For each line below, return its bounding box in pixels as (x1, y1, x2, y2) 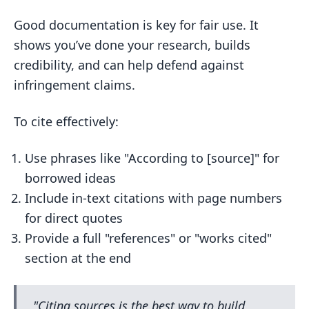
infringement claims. (14, 77, 135, 93)
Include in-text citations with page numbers (25, 190, 282, 206)
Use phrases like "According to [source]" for (25, 150, 279, 166)
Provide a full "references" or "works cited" (25, 230, 272, 246)
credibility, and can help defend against (14, 57, 244, 73)
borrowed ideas (25, 170, 116, 186)
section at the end (25, 250, 131, 266)
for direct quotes (25, 210, 123, 226)
